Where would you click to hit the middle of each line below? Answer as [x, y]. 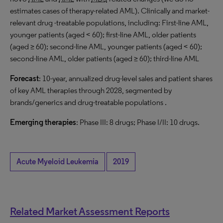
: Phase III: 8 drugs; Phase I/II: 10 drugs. [138, 122]
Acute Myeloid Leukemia [57, 162]
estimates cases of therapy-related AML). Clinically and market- [110, 11]
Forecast [24, 78]
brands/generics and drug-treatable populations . [88, 102]
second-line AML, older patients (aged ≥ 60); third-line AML [105, 58]
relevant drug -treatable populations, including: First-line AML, [109, 23]
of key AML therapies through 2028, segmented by [91, 90]
